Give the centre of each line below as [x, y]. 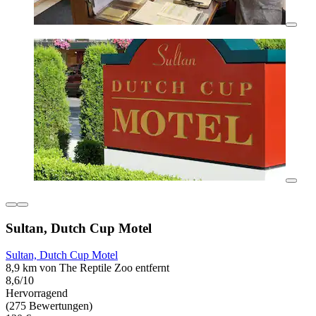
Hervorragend [37, 293]
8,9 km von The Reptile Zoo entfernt [87, 268]
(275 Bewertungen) [49, 306]
